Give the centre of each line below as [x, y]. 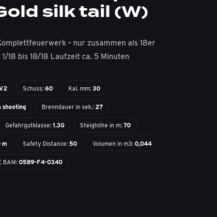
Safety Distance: [46, 144]
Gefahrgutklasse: [29, 125]
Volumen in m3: [114, 144]
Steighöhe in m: [102, 125]
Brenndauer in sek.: [69, 107]
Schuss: [34, 88]
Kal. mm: [81, 88]
